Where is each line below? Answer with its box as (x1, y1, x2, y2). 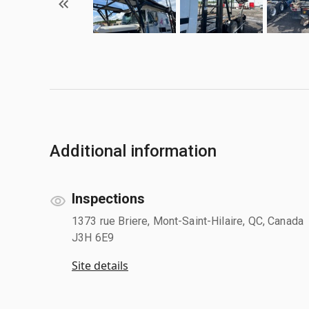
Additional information (50, 141, 217, 161)
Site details (72, 257, 128, 273)
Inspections (72, 190, 145, 207)
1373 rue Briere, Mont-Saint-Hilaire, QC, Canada (72, 214, 304, 228)
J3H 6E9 (72, 230, 114, 244)
